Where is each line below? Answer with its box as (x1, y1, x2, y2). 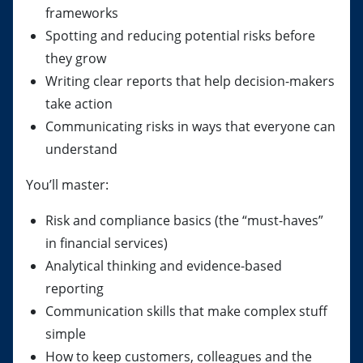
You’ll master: (26, 176, 112, 194)
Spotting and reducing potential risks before (45, 27, 315, 45)
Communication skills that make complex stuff (45, 302, 327, 320)
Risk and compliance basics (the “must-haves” (45, 211, 323, 229)
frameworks (45, 4, 118, 22)
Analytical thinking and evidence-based (45, 257, 282, 275)
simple (45, 325, 86, 343)
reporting (45, 280, 104, 297)
